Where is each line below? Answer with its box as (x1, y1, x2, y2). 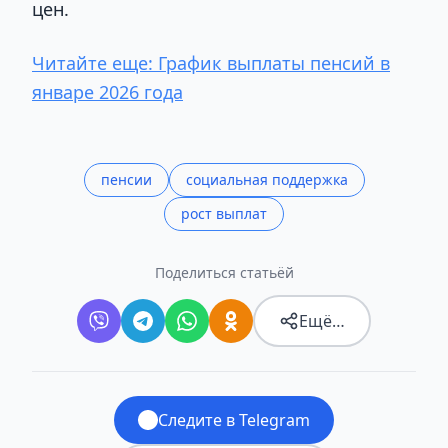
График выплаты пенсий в (158, 50, 390, 75)
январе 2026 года (32, 79, 183, 104)
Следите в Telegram (158, 408, 310, 431)
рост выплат (181, 203, 267, 223)
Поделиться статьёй (154, 262, 294, 282)
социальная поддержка (185, 169, 348, 189)
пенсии (100, 169, 152, 189)
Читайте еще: (32, 50, 158, 75)
